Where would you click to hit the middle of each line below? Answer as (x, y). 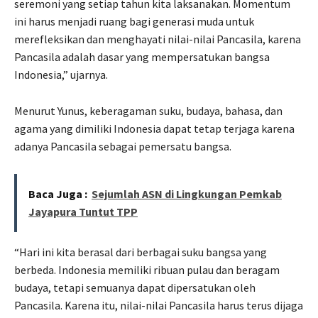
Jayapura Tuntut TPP (83, 211)
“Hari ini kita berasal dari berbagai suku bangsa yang (141, 252)
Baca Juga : (58, 193)
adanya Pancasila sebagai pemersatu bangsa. (123, 146)
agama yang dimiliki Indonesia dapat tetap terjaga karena (154, 128)
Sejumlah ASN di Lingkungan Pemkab (187, 193)
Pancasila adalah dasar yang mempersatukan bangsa (142, 56)
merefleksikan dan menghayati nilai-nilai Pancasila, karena (158, 39)
